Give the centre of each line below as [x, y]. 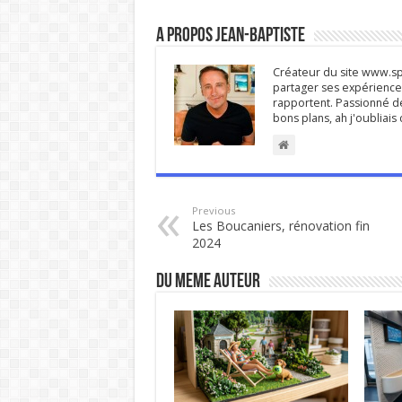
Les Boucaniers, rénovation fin [280, 226]
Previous [213, 210]
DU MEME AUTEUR [208, 282]
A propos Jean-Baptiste [230, 36]
